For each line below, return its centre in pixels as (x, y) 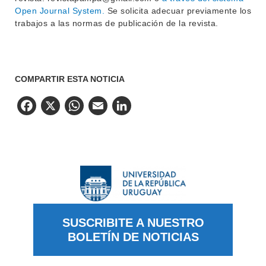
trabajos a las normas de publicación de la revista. (117, 23)
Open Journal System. (61, 11)
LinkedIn (169, 107)
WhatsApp (129, 107)
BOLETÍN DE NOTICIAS (133, 237)
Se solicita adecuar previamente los (179, 11)
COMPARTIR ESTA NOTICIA (70, 79)
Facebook (80, 107)
